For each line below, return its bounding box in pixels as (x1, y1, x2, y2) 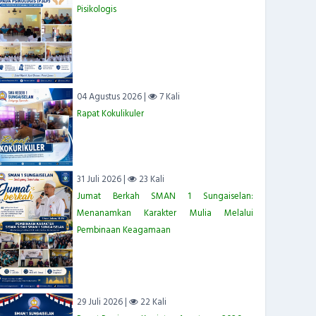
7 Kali (157, 90, 180, 104)
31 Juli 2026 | (76, 172, 128, 187)
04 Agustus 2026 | (76, 90, 148, 104)
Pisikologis (76, 2, 116, 17)
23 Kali (136, 172, 164, 187)
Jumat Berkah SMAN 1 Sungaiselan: (76, 189, 253, 204)
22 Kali (138, 295, 166, 310)
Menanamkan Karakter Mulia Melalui (76, 206, 253, 221)
